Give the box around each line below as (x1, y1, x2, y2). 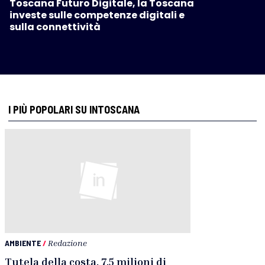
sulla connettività (9, 20, 101, 34)
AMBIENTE (5, 238, 41, 248)
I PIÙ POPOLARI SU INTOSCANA (8, 102, 140, 116)
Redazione (48, 238, 87, 248)
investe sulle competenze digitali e (9, 8, 185, 22)
